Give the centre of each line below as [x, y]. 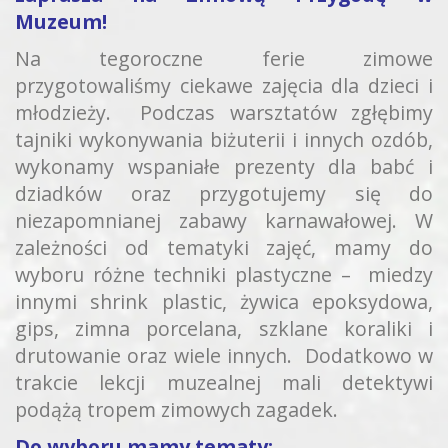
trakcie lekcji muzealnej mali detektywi [224, 383]
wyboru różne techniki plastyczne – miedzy [224, 275]
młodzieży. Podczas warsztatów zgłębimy [224, 113]
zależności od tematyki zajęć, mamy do [224, 248]
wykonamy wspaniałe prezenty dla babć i [224, 167]
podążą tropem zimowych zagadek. [176, 410]
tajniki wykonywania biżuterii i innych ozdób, [224, 140]
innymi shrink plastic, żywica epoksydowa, [224, 302]
